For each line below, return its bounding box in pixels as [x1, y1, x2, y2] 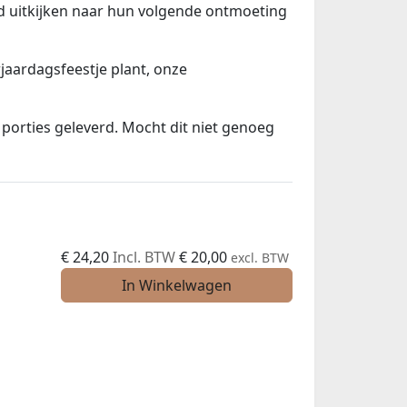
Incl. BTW [113, 246, 179, 267]
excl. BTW [231, 248, 289, 266]
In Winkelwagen [122, 274, 232, 295]
